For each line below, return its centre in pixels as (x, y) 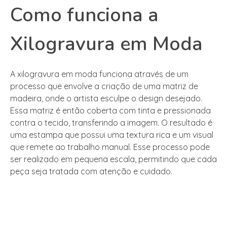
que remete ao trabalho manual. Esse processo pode (110, 147)
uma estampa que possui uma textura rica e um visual (112, 135)
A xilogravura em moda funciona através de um (99, 74)
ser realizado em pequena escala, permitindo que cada (113, 159)
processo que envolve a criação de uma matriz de (104, 86)
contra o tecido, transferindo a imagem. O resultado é (111, 123)
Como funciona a (84, 15)
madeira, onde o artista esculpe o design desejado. (106, 99)
